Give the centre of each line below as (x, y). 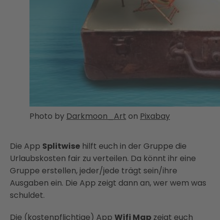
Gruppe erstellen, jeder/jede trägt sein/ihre (94, 171)
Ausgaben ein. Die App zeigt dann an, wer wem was (108, 183)
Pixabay (155, 116)
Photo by (48, 116)
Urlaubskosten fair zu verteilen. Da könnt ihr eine (103, 158)
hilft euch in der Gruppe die (133, 146)
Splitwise (61, 146)
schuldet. (27, 195)
